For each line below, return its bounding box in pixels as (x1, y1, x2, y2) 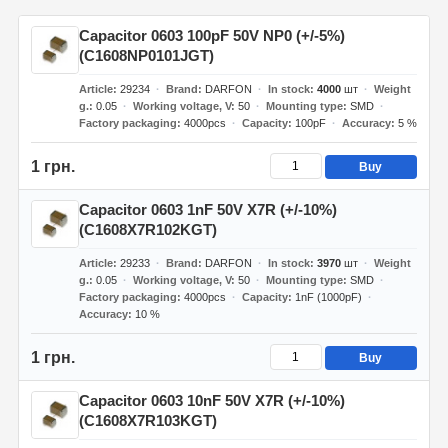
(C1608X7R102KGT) (78, 221, 217, 238)
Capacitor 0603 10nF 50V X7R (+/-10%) (78, 392, 345, 409)
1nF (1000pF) (294, 291, 365, 303)
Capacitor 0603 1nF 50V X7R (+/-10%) (78, 201, 337, 218)
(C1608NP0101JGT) (78, 47, 214, 64)
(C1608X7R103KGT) (78, 412, 217, 429)
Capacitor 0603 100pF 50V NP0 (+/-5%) (78, 27, 345, 44)
